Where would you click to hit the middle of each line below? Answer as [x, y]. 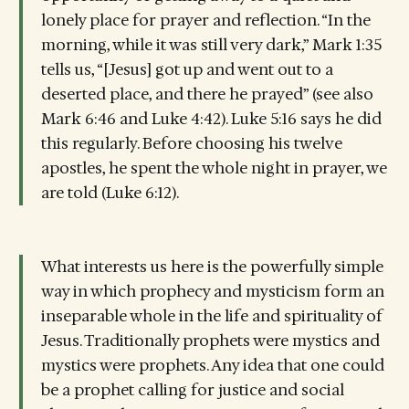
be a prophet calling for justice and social [192, 390]
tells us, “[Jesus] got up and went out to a [187, 69]
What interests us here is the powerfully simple [212, 267]
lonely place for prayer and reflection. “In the [205, 20]
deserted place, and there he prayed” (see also [207, 94]
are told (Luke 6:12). [110, 192]
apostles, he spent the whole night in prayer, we [214, 168]
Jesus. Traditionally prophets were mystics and [210, 341]
